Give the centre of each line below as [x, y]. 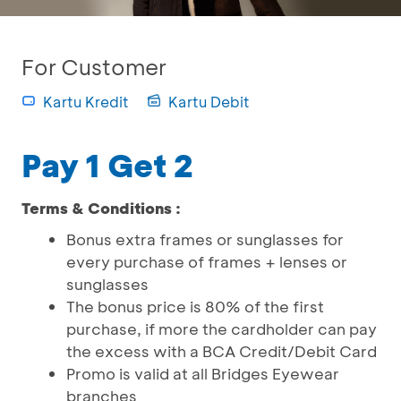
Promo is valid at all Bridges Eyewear [203, 373]
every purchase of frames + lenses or [207, 261]
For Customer [94, 67]
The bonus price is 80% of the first [195, 306]
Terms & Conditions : [101, 208]
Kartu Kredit [86, 102]
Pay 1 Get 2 [107, 165]
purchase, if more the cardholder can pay [222, 328]
